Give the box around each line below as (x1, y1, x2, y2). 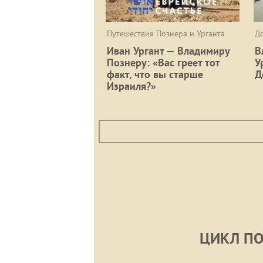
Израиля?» (107, 79, 156, 93)
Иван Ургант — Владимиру (107, 43, 230, 58)
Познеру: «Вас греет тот (107, 55, 220, 69)
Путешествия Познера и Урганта (107, 28, 225, 39)
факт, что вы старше (107, 67, 203, 81)
